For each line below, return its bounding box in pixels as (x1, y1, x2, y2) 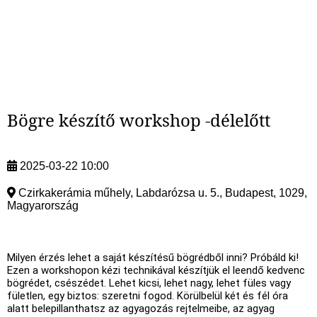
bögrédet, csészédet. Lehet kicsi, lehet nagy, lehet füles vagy (7, 276, 291, 289)
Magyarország (7, 199, 79, 212)
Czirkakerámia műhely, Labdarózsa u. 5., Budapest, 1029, (18, 186, 307, 199)
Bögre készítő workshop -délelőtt (7, 108, 270, 132)
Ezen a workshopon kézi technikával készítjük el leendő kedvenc (7, 263, 305, 277)
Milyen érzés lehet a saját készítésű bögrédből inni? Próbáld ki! (7, 250, 299, 264)
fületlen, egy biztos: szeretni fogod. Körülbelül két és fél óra (7, 289, 288, 302)
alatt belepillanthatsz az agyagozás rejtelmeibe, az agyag (7, 301, 275, 315)
